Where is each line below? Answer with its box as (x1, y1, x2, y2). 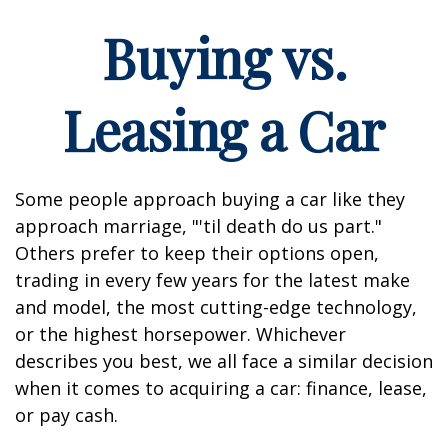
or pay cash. (15, 403, 118, 427)
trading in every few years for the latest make (15, 268, 410, 292)
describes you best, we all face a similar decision (15, 349, 433, 373)
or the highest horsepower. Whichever (15, 322, 346, 346)
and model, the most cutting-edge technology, (15, 295, 417, 319)
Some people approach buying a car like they (15, 187, 405, 211)
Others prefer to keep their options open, (15, 241, 379, 265)
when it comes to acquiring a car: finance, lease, (15, 376, 427, 400)
